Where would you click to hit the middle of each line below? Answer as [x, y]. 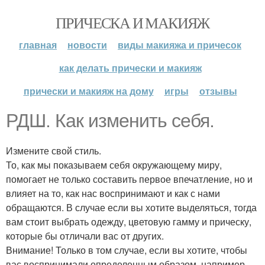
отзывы [218, 91]
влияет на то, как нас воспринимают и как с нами [113, 193]
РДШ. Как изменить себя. [110, 121]
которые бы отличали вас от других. [85, 236]
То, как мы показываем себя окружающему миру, [114, 165]
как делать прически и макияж [130, 68]
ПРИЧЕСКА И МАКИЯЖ [132, 22]
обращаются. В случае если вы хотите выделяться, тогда [131, 207]
